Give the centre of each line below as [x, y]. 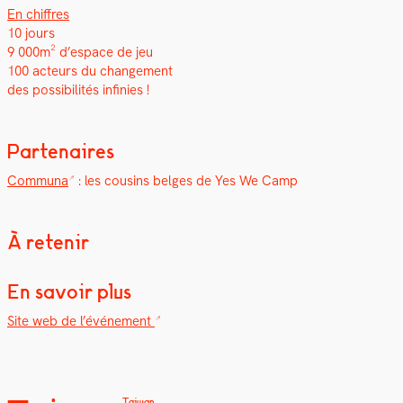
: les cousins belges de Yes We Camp [186, 181]
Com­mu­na [38, 181]
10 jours [31, 34]
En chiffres [38, 15]
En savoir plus [69, 292]
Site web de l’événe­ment [81, 322]
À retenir [48, 242]
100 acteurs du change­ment [90, 72]
